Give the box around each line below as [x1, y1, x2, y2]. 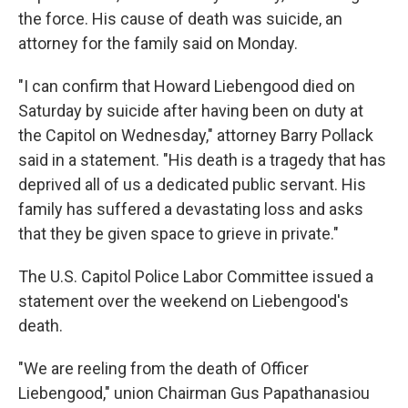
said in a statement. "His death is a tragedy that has [18, 150, 386, 169]
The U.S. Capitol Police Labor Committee [18, 267, 309, 286]
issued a [312, 267, 373, 286]
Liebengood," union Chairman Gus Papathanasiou [18, 383, 370, 403]
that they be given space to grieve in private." [18, 224, 339, 243]
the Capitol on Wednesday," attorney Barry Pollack [18, 126, 373, 145]
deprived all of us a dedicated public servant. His [18, 175, 366, 194]
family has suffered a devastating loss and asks [18, 199, 363, 219]
